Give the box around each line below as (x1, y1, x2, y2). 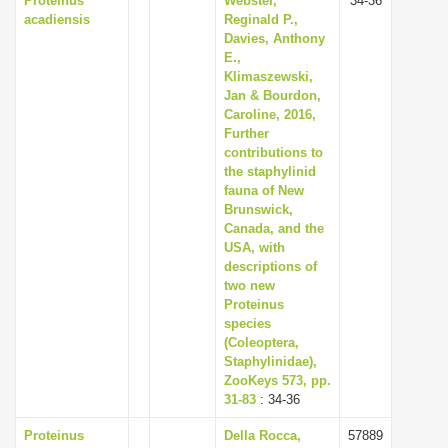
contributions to (224, 145, 323, 160)
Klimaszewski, (224, 69, 313, 84)
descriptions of (224, 259, 317, 274)
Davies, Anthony (224, 31, 325, 46)
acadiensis (24, 12, 90, 27)
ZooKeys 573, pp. (224, 373, 331, 388)
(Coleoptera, (224, 335, 299, 350)
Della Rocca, (224, 428, 301, 443)
